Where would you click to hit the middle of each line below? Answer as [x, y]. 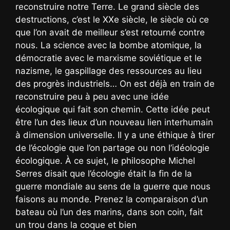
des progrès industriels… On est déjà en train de [115, 83]
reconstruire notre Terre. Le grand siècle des [107, 6]
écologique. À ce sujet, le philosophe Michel [105, 160]
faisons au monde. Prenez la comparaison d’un [112, 199]
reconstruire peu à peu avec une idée [92, 96]
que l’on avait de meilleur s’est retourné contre [110, 32]
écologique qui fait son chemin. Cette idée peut [113, 109]
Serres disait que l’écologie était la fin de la [104, 173]
